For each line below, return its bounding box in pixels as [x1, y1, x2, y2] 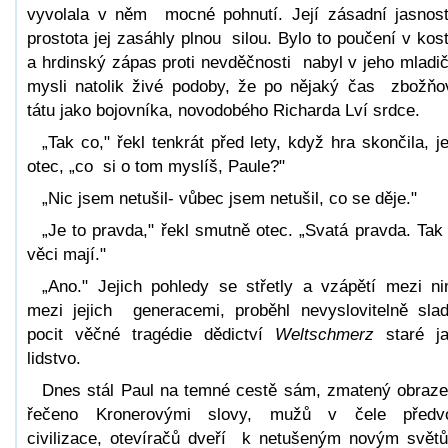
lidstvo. [27, 348, 81, 368]
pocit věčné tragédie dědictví [27, 324, 275, 344]
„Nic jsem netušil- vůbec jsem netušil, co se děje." [42, 188, 417, 208]
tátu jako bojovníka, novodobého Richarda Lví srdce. [27, 100, 420, 120]
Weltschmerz [275, 324, 386, 344]
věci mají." [27, 244, 106, 264]
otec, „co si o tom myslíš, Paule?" [27, 156, 285, 176]
